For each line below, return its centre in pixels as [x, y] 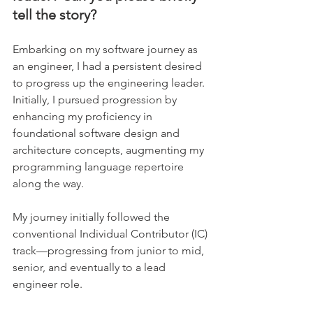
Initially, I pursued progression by [96, 99]
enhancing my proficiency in [84, 116]
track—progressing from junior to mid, [110, 250]
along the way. [50, 183]
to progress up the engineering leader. [110, 82]
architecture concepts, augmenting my [110, 150]
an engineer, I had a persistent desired [109, 66]
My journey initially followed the [93, 217]
